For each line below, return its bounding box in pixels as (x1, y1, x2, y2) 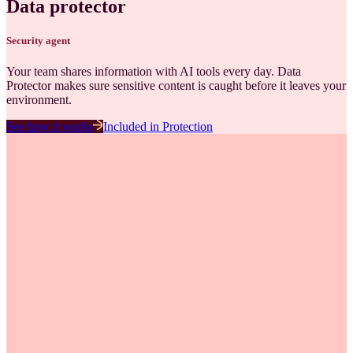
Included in (103, 120, 162, 134)
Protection (162, 120, 213, 134)
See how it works (6, 120, 93, 134)
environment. (6, 93, 72, 107)
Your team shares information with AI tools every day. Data (6, 65, 301, 79)
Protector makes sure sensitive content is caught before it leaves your (6, 79, 346, 93)
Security (6, 34, 43, 46)
